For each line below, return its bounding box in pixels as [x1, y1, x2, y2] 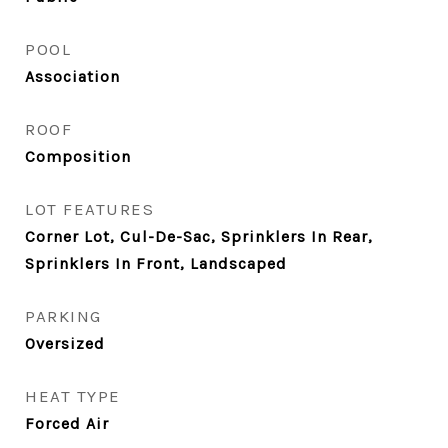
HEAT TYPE [25, 386, 121, 406]
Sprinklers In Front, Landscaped [25, 254, 287, 273]
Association [25, 67, 120, 86]
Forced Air [25, 414, 109, 433]
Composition [25, 147, 131, 166]
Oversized [25, 334, 105, 353]
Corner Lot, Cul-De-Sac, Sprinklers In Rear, [25, 227, 373, 246]
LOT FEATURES [25, 199, 154, 219]
